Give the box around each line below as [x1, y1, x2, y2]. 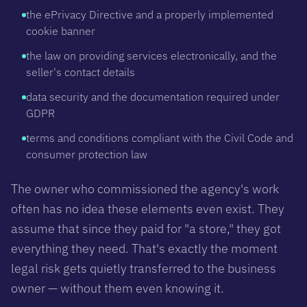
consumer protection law [26, 147, 147, 161]
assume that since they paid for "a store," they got [11, 220, 281, 236]
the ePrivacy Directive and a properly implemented [26, 7, 273, 21]
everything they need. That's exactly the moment [11, 240, 278, 256]
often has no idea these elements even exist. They [11, 200, 284, 217]
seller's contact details [26, 64, 135, 79]
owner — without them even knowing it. [11, 280, 224, 296]
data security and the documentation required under [26, 89, 280, 103]
